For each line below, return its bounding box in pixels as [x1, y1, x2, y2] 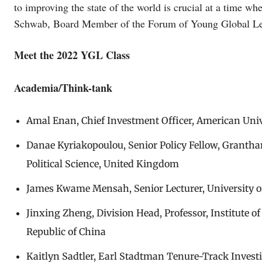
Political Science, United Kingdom [26, 157, 179, 170]
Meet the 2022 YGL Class [14, 47, 130, 63]
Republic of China [26, 225, 106, 237]
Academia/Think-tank [14, 80, 112, 95]
